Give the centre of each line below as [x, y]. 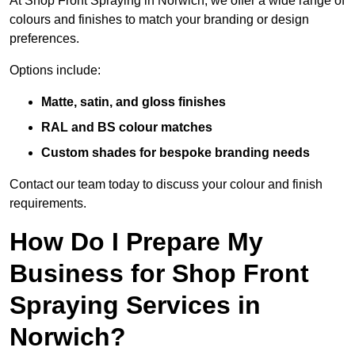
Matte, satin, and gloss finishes [134, 102]
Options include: [55, 71]
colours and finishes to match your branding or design [159, 20]
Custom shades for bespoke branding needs [176, 153]
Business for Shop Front [159, 274]
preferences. [44, 39]
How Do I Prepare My [136, 242]
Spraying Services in [135, 305]
